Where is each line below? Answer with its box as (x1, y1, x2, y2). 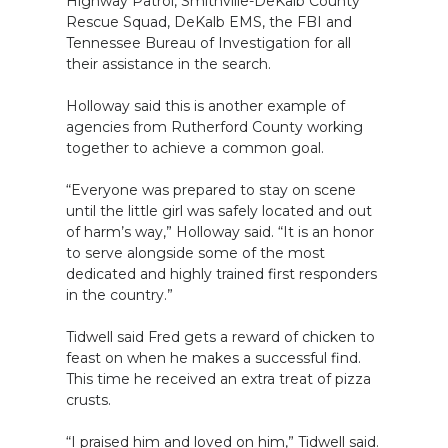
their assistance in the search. (66, 55, 271, 74)
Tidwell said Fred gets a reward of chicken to (66, 328, 375, 347)
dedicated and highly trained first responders (66, 265, 377, 284)
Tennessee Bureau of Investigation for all (66, 34, 351, 53)
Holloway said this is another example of (66, 97, 345, 116)
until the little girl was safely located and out (66, 202, 372, 221)
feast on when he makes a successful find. (66, 349, 361, 368)
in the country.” (66, 286, 173, 305)
